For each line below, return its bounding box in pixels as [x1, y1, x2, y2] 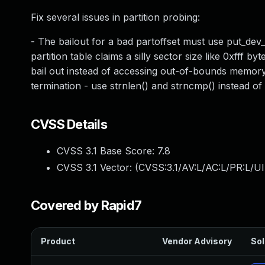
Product [41, 236, 75, 246]
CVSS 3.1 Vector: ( [57, 161, 138, 173]
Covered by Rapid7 [31, 198, 142, 213]
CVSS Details [31, 117, 107, 132]
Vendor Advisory [162, 236, 232, 246]
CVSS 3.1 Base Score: [57, 145, 157, 157]
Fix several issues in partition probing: [31, 11, 200, 23]
